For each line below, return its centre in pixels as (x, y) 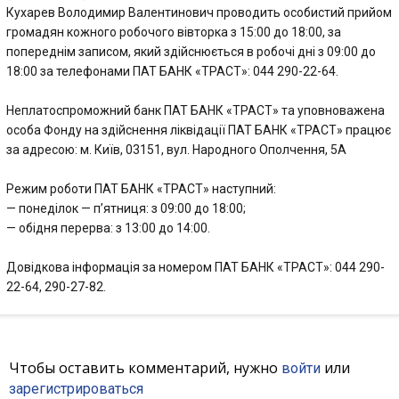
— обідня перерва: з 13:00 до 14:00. (108, 228)
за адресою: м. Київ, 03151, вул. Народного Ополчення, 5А (176, 150)
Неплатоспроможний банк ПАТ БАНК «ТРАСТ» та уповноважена (195, 110)
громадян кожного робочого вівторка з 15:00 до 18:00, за (174, 32)
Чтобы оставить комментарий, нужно (145, 368)
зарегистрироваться (76, 389)
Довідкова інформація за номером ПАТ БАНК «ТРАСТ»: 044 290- (195, 267)
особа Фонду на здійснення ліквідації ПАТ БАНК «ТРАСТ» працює (199, 130)
